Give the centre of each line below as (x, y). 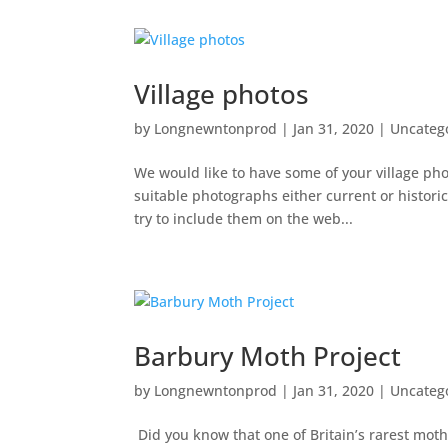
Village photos (222, 94)
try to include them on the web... (244, 218)
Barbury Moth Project (268, 356)
